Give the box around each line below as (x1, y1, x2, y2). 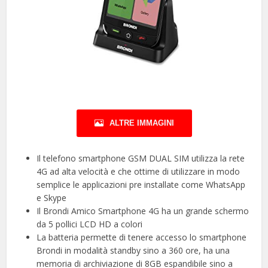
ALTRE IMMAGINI (109, 118, 174, 127)
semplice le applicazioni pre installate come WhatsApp (36, 178, 246, 190)
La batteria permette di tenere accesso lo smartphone (36, 231, 247, 243)
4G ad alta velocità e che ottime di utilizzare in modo (36, 165, 240, 177)
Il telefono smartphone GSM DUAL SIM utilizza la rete (36, 152, 245, 164)
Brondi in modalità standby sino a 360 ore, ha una (36, 244, 230, 256)
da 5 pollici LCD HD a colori (36, 218, 143, 230)
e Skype (36, 191, 67, 203)
